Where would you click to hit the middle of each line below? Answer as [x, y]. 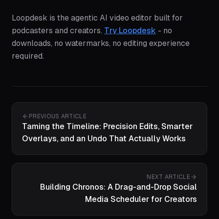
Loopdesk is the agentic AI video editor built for [97, 18]
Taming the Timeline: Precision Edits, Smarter [107, 127]
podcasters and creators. [58, 31]
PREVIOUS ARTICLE [58, 117]
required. [28, 56]
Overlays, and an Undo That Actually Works [104, 139]
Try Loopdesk [130, 31]
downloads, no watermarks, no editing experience [101, 44]
